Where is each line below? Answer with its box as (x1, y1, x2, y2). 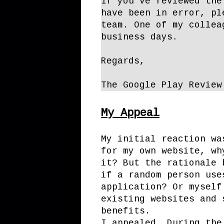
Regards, (101, 56, 145, 66)
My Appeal (101, 107, 159, 120)
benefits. (101, 206, 150, 216)
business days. (101, 32, 178, 42)
